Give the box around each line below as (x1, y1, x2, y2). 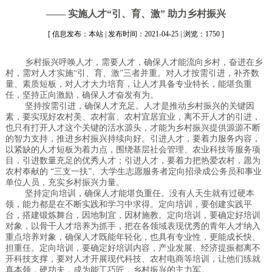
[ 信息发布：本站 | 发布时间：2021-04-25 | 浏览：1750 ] (47, 30, 224, 38)
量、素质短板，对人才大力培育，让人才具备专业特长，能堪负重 (5, 80, 252, 89)
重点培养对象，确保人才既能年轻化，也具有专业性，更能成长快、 (5, 233, 260, 242)
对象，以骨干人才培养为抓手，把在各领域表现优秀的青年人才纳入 (5, 222, 260, 231)
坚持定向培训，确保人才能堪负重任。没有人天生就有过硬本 (5, 189, 254, 198)
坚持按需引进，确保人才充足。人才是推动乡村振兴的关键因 (5, 101, 254, 110)
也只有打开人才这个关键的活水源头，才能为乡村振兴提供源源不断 (5, 123, 260, 132)
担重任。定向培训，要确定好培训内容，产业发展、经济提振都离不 (5, 243, 260, 253)
